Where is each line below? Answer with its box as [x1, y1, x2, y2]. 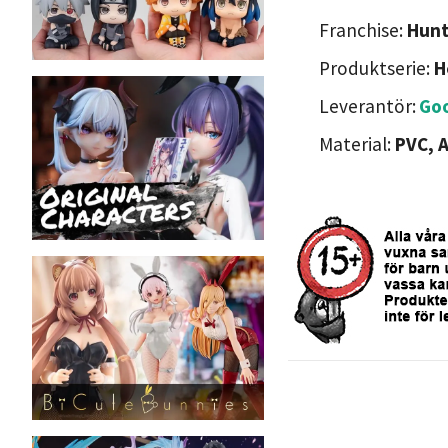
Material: [319, 131, 395, 156]
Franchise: [319, 17, 407, 42]
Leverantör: [319, 93, 416, 118]
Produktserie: [319, 55, 434, 80]
